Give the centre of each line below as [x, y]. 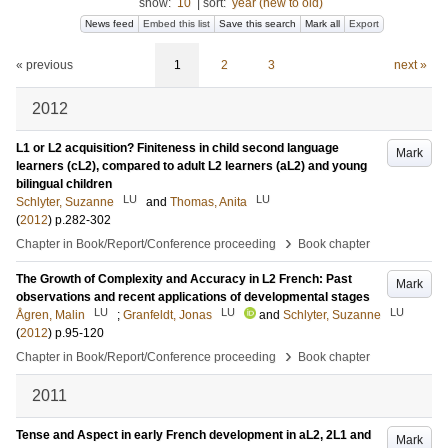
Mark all [322, 23]
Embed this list [176, 23]
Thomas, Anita [208, 202]
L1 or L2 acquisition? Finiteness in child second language [177, 148]
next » [410, 65]
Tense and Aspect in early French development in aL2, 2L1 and [193, 435]
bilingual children [64, 184]
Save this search [257, 23]
